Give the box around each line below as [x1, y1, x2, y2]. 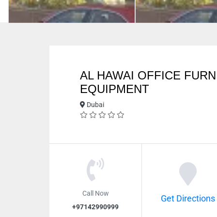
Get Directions [160, 193, 215, 203]
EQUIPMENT [80, 82, 149, 95]
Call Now [82, 189, 109, 197]
